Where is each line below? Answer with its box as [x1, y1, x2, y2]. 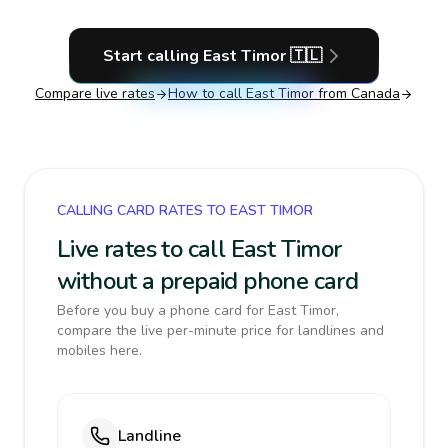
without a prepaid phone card [57, 265, 359, 297]
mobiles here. [57, 341, 142, 360]
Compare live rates [35, 84, 155, 103]
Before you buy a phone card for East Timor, [57, 301, 339, 320]
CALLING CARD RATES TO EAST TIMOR [57, 201, 313, 220]
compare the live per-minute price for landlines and [57, 321, 384, 340]
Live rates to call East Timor [57, 233, 342, 265]
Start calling [102, 45, 203, 67]
